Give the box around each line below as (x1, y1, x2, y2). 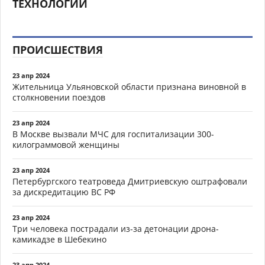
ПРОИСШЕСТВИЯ (12, 42, 103, 57)
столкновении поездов (12, 91, 105, 103)
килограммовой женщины (12, 138, 119, 150)
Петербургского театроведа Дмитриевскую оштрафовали (12, 175, 247, 187)
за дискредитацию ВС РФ (12, 186, 115, 198)
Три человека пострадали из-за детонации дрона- (12, 222, 219, 234)
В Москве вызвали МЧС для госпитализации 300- (12, 128, 214, 140)
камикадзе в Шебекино (12, 233, 106, 245)
